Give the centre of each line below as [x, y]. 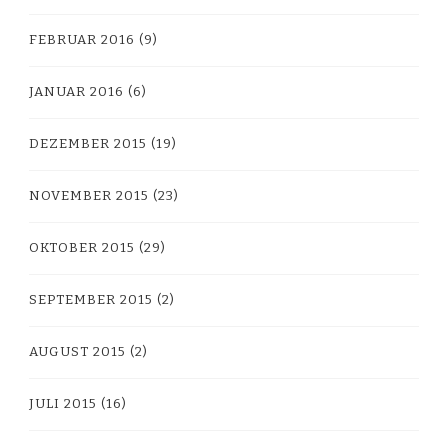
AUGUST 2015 [77, 351]
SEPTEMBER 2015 [91, 299]
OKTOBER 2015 [82, 247]
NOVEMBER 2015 [89, 195]
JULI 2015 [63, 403]
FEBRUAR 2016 [82, 39]
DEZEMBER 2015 [88, 143]
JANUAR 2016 [76, 91]
